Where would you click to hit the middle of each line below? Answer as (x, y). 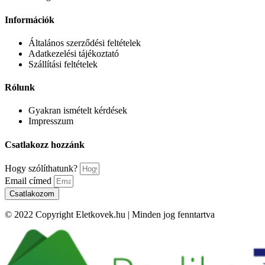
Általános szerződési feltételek (85, 43)
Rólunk (20, 88)
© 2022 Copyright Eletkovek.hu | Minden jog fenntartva (110, 214)
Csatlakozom (32, 193)
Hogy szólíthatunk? (42, 168)
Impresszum (51, 121)
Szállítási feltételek (63, 64)
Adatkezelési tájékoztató (74, 53)
